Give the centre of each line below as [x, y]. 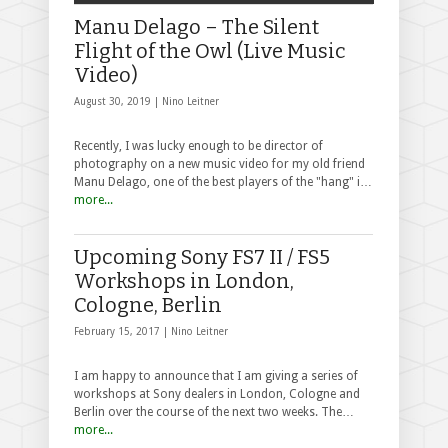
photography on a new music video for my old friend [219, 163]
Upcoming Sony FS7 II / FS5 [202, 256]
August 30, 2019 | [118, 101]
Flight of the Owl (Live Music [210, 50]
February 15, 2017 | [122, 331]
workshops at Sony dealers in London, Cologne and [217, 393]
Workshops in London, [184, 280]
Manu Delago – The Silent [196, 26]
